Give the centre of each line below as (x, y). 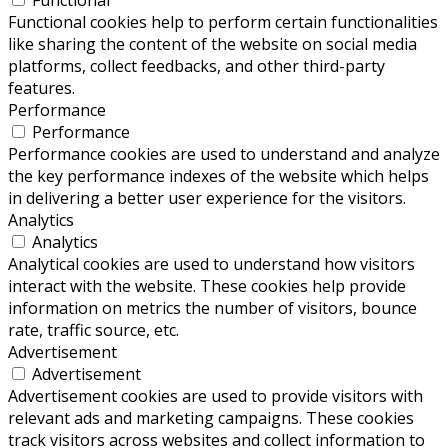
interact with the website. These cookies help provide (207, 285)
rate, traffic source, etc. (93, 329)
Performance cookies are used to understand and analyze (224, 153)
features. (41, 87)
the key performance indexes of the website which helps (218, 175)
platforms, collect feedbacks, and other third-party (196, 65)
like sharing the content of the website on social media (212, 43)
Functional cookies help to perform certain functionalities (223, 21)
